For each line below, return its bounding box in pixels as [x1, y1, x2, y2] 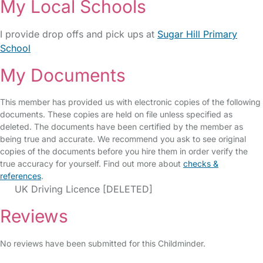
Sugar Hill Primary [157, 28, 237, 40]
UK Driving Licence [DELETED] [12, 183, 153, 195]
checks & [183, 159, 218, 168]
